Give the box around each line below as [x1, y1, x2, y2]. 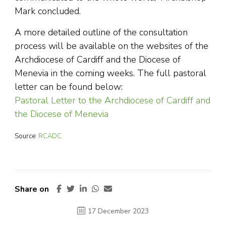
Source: [15, 132, 38, 141]
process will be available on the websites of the [15, 40, 208, 52]
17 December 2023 [88, 206, 149, 216]
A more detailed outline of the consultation [15, 26, 188, 39]
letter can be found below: [15, 81, 123, 93]
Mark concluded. [15, 5, 81, 18]
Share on [15, 184, 49, 195]
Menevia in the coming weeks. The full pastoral [15, 67, 206, 80]
